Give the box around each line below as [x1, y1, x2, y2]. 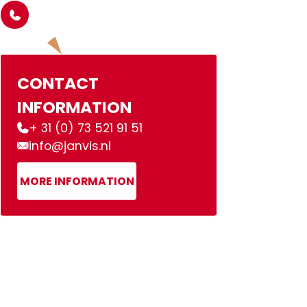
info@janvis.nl [29, 136, 112, 154]
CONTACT [16, 71, 99, 95]
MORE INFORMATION [19, 173, 134, 189]
